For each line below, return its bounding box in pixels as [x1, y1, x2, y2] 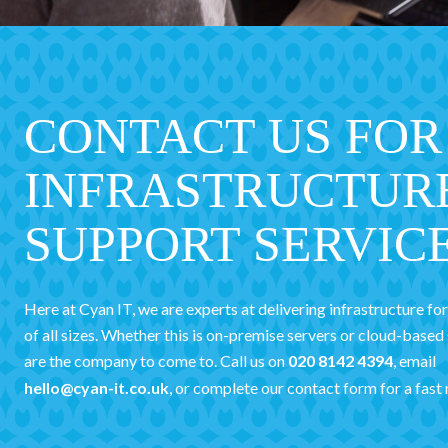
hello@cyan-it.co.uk [24, 378, 169, 398]
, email [393, 351, 436, 371]
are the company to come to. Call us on [24, 351, 288, 371]
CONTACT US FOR [24, 108, 442, 165]
